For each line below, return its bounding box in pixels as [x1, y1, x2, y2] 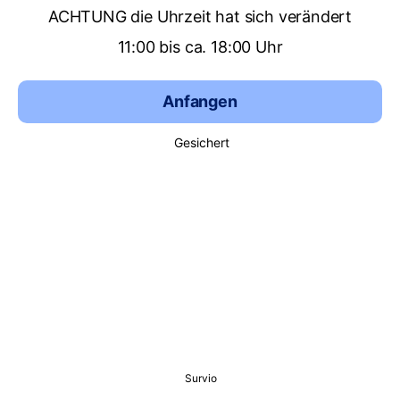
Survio [185, 371, 217, 385]
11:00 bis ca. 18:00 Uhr [117, 37, 283, 56]
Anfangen [162, 92, 237, 111]
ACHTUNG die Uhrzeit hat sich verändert [47, 7, 353, 26]
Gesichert [174, 135, 229, 150]
